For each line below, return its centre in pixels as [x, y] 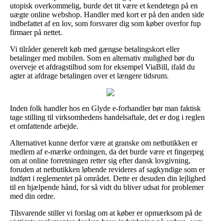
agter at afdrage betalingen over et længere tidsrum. [89, 75]
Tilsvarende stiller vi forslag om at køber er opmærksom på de [106, 213]
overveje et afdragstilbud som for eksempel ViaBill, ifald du [102, 67]
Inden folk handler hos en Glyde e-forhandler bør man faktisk [105, 108]
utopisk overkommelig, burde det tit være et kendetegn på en [104, 5]
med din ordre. [33, 196]
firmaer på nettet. [36, 32]
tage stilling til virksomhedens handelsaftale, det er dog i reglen [107, 117]
